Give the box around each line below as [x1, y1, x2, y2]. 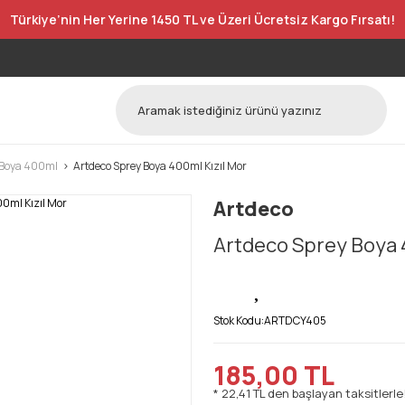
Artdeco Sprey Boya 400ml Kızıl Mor [73, 158, 247, 174]
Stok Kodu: [213, 313, 264, 328]
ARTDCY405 [264, 313, 326, 328]
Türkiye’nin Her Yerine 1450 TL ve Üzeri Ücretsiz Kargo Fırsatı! [10, 11, 395, 28]
